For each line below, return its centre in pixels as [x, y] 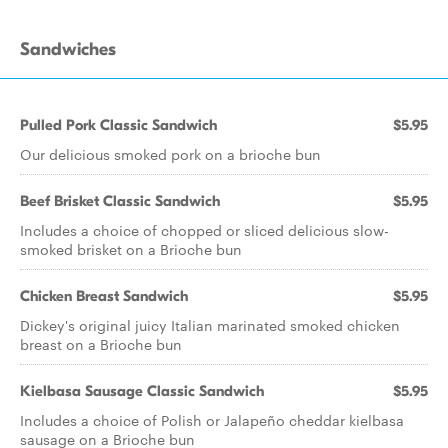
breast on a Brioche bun [101, 344]
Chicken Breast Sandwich [104, 296]
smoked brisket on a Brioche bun [131, 249]
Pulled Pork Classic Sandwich [118, 125]
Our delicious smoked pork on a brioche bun [170, 154]
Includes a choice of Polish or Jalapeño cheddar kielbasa [212, 420]
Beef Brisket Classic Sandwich [120, 201]
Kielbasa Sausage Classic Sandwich [142, 391]
